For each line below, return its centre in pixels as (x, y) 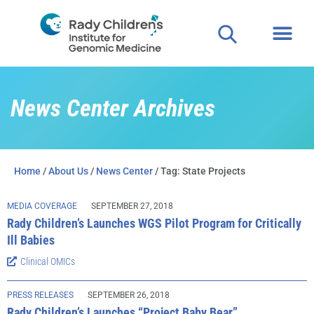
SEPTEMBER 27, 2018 (132, 206)
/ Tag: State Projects (199, 171)
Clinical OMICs (48, 261)
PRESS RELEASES (40, 295)
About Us (68, 171)
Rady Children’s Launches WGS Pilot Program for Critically (154, 223)
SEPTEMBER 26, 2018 (129, 295)
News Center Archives (113, 108)
